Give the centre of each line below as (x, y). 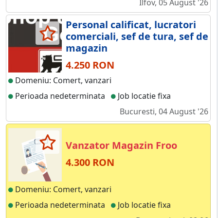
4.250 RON (90, 65)
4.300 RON (90, 163)
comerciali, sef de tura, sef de (137, 36)
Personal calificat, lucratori (131, 25)
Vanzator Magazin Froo (121, 145)
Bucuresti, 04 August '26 (164, 112)
